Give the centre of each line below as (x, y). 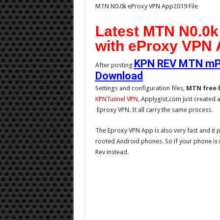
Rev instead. (112, 152)
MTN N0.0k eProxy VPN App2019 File (146, 6)
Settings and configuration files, (140, 88)
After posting (114, 65)
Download (119, 76)
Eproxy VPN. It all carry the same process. (154, 110)
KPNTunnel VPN (116, 99)
